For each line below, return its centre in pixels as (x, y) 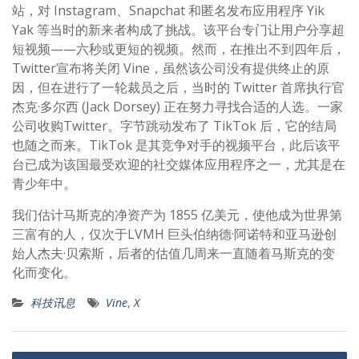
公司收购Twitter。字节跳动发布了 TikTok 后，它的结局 (174, 126)
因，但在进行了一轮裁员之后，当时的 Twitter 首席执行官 (178, 87)
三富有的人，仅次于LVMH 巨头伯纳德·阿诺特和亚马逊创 (174, 234)
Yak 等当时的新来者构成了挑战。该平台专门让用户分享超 (178, 30)
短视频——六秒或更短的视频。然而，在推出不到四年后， (179, 49)
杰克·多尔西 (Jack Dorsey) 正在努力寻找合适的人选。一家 (177, 107)
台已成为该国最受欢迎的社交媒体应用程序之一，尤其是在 (179, 164)
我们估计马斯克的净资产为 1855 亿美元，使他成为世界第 (177, 215)
